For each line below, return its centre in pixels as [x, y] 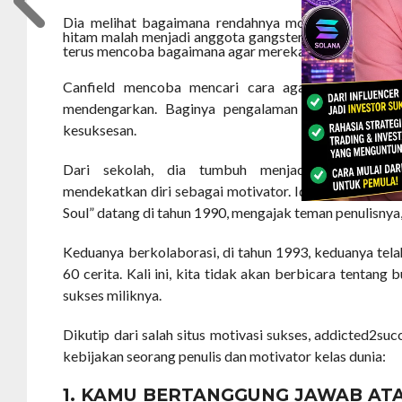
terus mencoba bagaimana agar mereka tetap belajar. [226, 51]
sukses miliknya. [113, 295]
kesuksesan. [100, 130]
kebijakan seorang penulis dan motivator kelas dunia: [225, 356]
